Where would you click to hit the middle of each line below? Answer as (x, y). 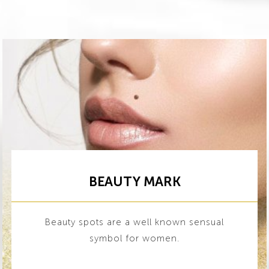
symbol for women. (134, 238)
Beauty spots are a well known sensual (134, 222)
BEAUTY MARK (134, 182)
